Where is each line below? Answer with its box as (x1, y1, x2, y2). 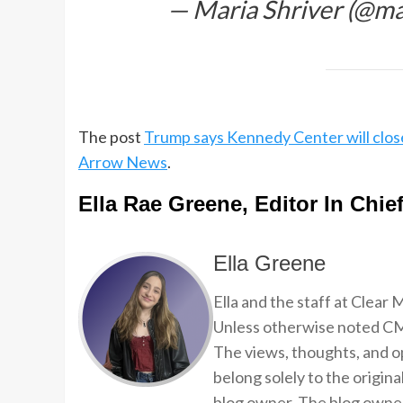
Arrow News (78, 152, 167, 173)
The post (78, 127, 144, 148)
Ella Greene (213, 251, 326, 276)
